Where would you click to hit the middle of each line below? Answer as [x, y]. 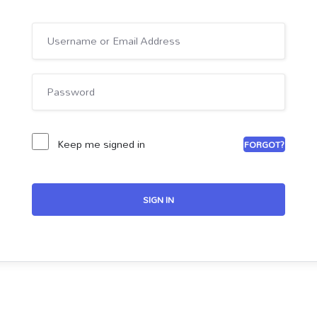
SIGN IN [158, 200]
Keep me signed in [101, 144]
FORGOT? [264, 144]
